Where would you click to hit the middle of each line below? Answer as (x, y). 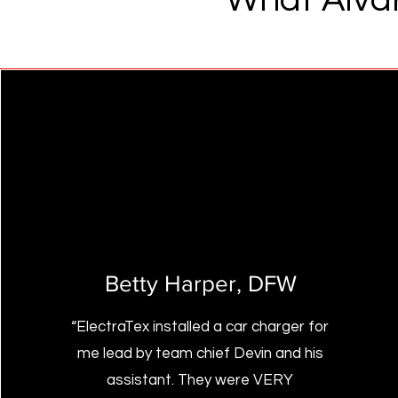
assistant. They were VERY (200, 380)
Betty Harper (170, 283)
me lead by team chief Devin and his (200, 354)
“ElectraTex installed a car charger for (200, 327)
